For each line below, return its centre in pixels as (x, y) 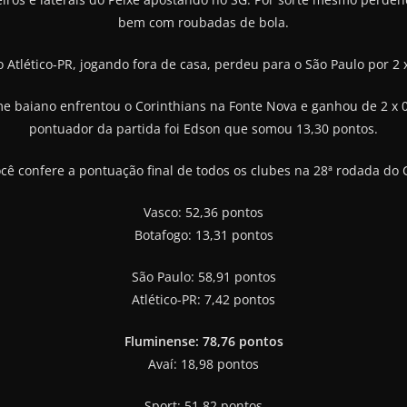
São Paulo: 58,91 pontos (203, 276)
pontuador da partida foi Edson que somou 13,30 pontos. (203, 128)
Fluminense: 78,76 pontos (203, 341)
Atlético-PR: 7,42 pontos (203, 299)
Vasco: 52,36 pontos (203, 212)
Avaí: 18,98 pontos (203, 363)
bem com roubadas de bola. (203, 22)
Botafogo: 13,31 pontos (203, 234)
